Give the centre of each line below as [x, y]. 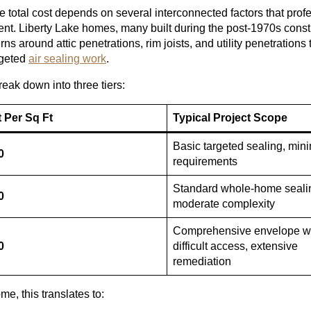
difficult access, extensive [235, 246]
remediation [202, 262]
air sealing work [67, 59]
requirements [205, 162]
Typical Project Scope [230, 118]
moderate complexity [224, 204]
